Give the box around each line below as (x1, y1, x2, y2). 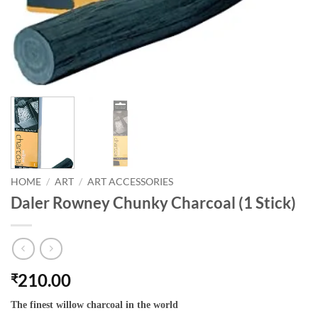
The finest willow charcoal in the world (11, 299, 178, 310)
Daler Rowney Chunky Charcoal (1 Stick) (11, 192, 296, 212)
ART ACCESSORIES (87, 176, 174, 188)
